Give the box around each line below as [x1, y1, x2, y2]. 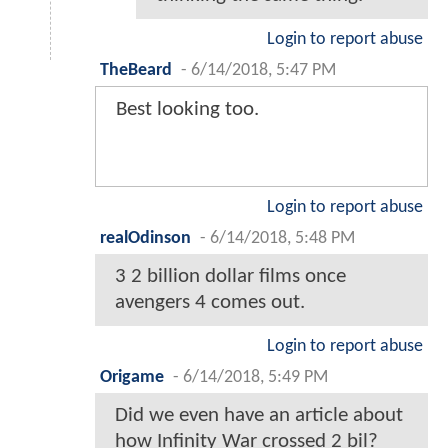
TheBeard [100, 61, 172, 79]
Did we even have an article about [115, 404, 403, 426]
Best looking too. [116, 98, 259, 120]
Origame [100, 368, 164, 386]
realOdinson [100, 229, 191, 247]
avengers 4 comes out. [115, 291, 305, 313]
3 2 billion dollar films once [115, 265, 346, 287]
